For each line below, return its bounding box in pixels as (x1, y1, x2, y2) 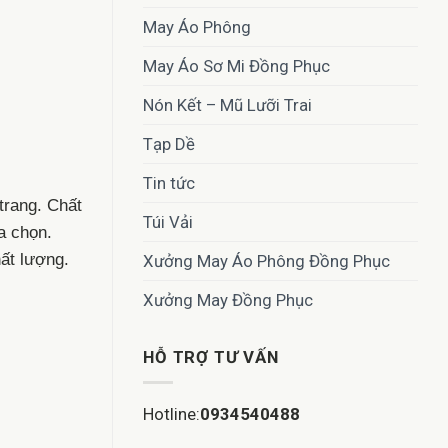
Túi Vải (143, 212, 193, 233)
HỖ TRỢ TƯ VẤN (143, 347, 279, 368)
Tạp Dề (143, 134, 195, 155)
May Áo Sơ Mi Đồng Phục (143, 56, 330, 77)
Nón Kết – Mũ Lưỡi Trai (143, 95, 312, 116)
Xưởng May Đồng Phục (143, 290, 313, 311)
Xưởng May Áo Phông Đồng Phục (143, 251, 390, 272)
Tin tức (143, 173, 195, 194)
